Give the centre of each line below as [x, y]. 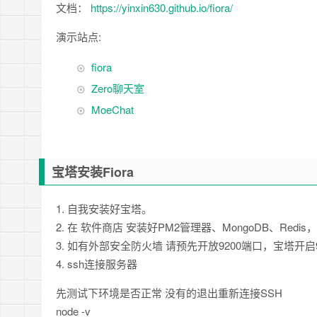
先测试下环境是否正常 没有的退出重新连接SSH [169, 293]
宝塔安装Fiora [93, 172]
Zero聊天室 [118, 88]
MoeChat [113, 109]
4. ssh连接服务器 [97, 264]
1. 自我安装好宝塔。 [104, 208]
